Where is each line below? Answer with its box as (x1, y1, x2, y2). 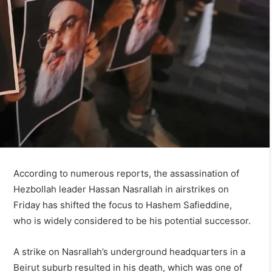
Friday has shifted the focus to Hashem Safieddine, (13, 199, 233, 211)
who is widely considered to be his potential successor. (13, 215, 251, 227)
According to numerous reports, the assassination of (13, 168, 240, 180)
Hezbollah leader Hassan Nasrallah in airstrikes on (13, 183, 229, 195)
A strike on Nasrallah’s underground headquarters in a (13, 246, 246, 258)
